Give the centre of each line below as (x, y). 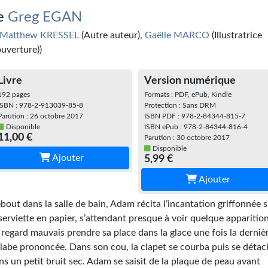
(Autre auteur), (112, 35)
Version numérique (190, 81)
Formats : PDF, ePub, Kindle (188, 95)
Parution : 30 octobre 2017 (187, 138)
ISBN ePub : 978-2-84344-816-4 (196, 127)
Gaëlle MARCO (177, 35)
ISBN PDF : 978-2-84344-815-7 (194, 116)
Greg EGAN (45, 17)
